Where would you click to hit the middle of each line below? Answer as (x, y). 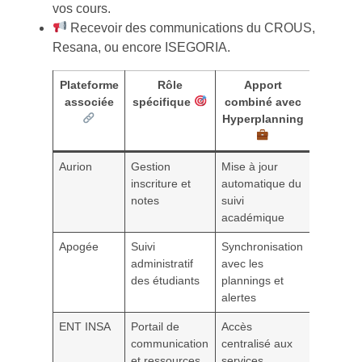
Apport (263, 84)
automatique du (262, 183)
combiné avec (263, 101)
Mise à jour (250, 166)
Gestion (151, 166)
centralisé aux (257, 343)
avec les (243, 263)
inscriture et (161, 183)
